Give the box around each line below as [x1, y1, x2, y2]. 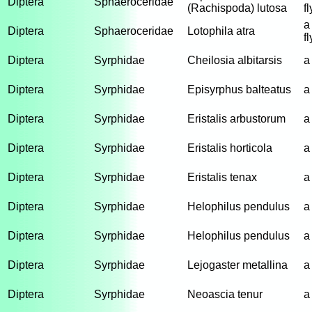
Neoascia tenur [187, 288, 263, 300]
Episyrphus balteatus [187, 84, 291, 95]
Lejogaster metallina [187, 259, 288, 271]
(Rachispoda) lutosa [187, 2, 287, 14]
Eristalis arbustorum [187, 113, 286, 125]
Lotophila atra [187, 25, 255, 37]
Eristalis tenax [187, 171, 257, 183]
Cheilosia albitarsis [187, 54, 282, 66]
